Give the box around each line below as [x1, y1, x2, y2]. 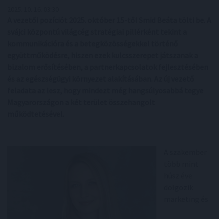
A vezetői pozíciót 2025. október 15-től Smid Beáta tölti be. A [7, 15, 211, 25]
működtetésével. [7, 109, 64, 119]
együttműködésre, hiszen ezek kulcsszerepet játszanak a [7, 50, 198, 60]
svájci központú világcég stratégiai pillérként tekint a [7, 27, 187, 37]
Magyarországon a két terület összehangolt [7, 97, 155, 107]
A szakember [164, 147, 207, 157]
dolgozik [164, 182, 193, 192]
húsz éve [164, 171, 192, 180]
